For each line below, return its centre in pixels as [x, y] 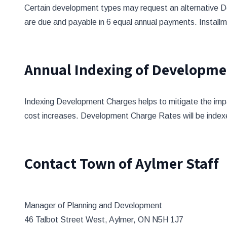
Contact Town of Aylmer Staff [122, 163]
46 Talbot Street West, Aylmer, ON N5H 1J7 [104, 220]
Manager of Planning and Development [93, 205]
